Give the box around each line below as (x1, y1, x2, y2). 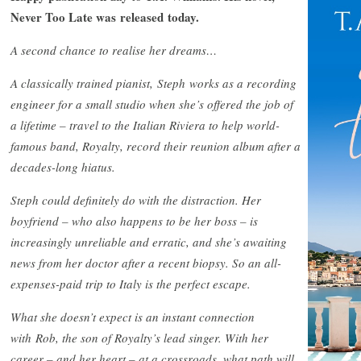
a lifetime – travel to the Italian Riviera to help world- (10, 116, 280, 133)
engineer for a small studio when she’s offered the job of (10, 95, 293, 112)
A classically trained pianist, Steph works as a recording (10, 74, 297, 91)
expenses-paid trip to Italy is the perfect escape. (10, 275, 251, 292)
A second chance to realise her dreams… (10, 41, 217, 58)
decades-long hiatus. (10, 158, 115, 175)
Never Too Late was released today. (10, 7, 203, 26)
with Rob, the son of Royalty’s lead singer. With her (10, 329, 268, 346)
